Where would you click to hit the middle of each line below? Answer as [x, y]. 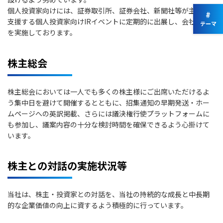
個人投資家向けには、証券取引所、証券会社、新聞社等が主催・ [109, 11]
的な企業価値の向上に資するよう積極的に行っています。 [98, 205]
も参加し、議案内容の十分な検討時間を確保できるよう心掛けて [109, 124]
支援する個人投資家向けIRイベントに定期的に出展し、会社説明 [109, 22]
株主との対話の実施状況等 [67, 165]
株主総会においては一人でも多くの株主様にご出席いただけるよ [109, 91]
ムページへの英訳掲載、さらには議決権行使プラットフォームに [109, 113]
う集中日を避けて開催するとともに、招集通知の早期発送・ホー [109, 102]
